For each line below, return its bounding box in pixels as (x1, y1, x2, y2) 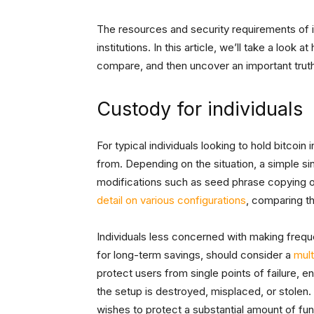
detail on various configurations (97, 193, 246, 207)
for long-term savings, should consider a (97, 248, 294, 262)
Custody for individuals (97, 97, 303, 121)
